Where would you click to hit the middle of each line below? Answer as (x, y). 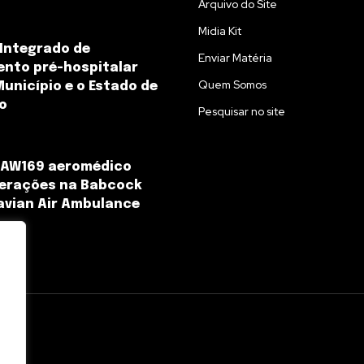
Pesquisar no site (242, 112)
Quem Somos (232, 85)
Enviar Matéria (235, 58)
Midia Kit (220, 31)
